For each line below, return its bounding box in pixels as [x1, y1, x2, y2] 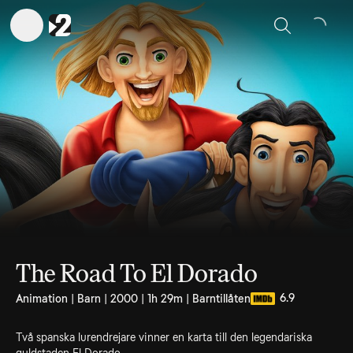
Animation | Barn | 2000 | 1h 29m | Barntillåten [16, 292, 251, 305]
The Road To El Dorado [16, 258, 258, 288]
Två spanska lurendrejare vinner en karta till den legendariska [16, 331, 312, 344]
